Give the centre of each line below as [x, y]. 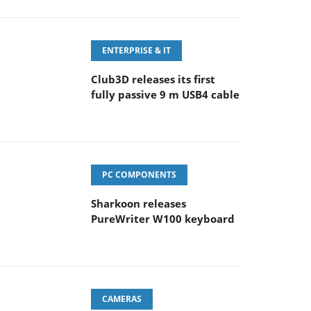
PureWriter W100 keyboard [163, 219]
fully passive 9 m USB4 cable [165, 94]
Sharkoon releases [138, 203]
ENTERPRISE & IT [136, 50]
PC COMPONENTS [139, 175]
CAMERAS [122, 299]
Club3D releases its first [153, 79]
